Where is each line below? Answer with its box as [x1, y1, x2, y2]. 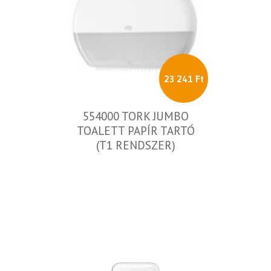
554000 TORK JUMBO [82, 109, 189, 123]
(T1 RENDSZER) [96, 138, 175, 152]
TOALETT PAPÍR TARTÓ [76, 123, 195, 138]
